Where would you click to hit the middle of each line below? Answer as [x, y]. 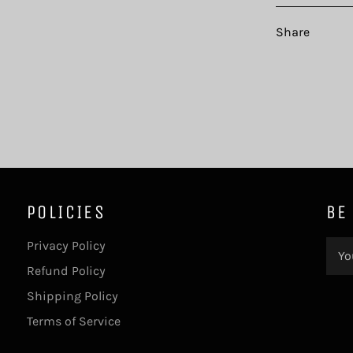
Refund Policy [66, 270]
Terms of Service [74, 321]
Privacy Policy [66, 245]
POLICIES [67, 212]
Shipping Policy [72, 295]
